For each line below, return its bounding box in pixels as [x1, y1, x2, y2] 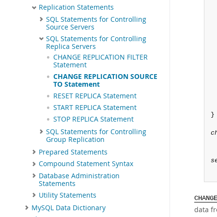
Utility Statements [39, 190, 96, 200]
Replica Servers [46, 42, 96, 51]
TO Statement [53, 79, 100, 89]
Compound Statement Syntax [39, 159, 133, 169]
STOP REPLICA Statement [53, 114, 134, 124]
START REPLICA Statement [53, 103, 137, 112]
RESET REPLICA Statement [53, 91, 137, 100]
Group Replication [46, 135, 105, 144]
